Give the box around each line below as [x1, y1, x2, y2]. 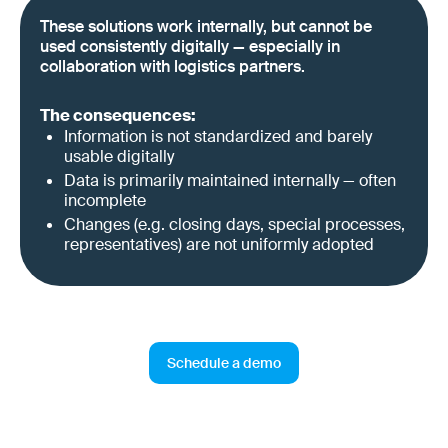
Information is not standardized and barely [64, 126, 372, 148]
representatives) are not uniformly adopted [64, 234, 374, 256]
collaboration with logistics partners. [40, 56, 305, 78]
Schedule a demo [167, 353, 281, 372]
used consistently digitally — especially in [40, 36, 340, 58]
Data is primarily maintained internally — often [64, 170, 396, 192]
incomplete [64, 190, 146, 212]
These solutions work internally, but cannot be [40, 16, 372, 38]
